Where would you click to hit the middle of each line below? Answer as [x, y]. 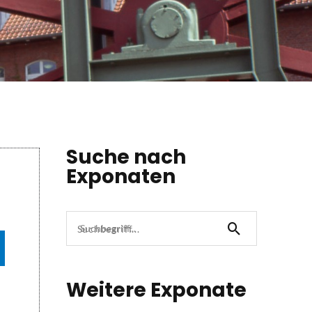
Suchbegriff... [108, 228]
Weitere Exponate [156, 290]
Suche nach [126, 157]
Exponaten [120, 177]
